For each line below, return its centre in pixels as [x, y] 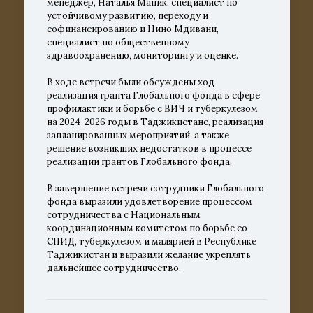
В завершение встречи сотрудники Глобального [155, 189]
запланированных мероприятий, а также [138, 136]
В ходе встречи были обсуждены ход [130, 82]
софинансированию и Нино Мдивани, [132, 29]
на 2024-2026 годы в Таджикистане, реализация [155, 122]
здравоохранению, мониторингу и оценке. [142, 56]
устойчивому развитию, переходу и [127, 16]
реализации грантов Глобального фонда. [139, 162]
